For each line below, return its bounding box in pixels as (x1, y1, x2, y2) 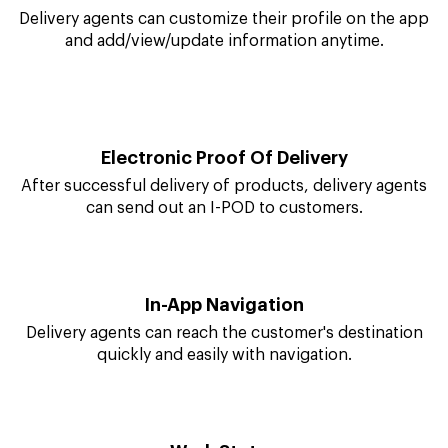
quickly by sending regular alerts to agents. (62, 6, 386, 23)
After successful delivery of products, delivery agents (21, 297, 427, 314)
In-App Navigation (144, 415, 304, 434)
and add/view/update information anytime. (64, 152, 384, 169)
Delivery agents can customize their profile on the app (19, 130, 429, 147)
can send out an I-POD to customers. (85, 319, 363, 336)
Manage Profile (156, 101, 292, 120)
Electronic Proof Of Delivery (100, 268, 348, 287)
